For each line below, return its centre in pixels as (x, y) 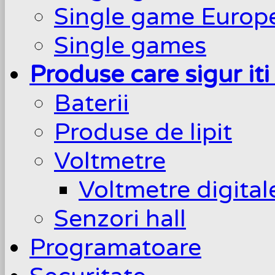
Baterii (91, 103)
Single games (130, 45)
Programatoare (115, 247)
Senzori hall (120, 219)
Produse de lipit (143, 132)
